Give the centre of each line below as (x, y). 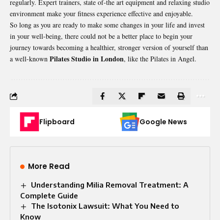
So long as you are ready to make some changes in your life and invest (107, 25)
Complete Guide (49, 195)
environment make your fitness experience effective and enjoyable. (101, 13)
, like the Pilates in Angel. (160, 58)
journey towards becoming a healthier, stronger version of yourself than (109, 47)
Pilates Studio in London (87, 58)
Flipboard (57, 122)
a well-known (30, 58)
